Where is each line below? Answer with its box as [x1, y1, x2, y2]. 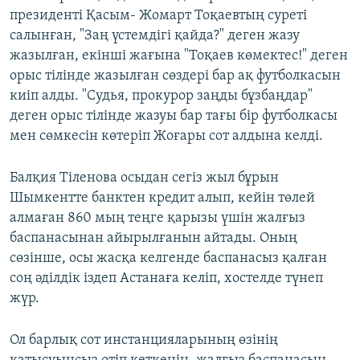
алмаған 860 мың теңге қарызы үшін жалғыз [10, 211, 305, 227]
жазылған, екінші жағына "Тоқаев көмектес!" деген [10, 48, 348, 64]
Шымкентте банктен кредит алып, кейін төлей [10, 190, 315, 207]
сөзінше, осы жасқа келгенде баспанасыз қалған [10, 251, 327, 267]
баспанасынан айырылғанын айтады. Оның [10, 231, 297, 247]
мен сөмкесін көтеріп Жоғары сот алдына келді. [10, 129, 323, 145]
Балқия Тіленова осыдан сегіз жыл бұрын [10, 170, 279, 186]
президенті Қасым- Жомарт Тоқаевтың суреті [10, 8, 307, 24]
